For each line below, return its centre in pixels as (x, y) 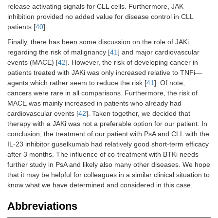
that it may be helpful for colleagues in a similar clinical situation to (109, 175)
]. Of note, (170, 83)
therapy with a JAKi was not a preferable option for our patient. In (107, 124)
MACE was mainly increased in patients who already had (94, 103)
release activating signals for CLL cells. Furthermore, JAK (95, 7)
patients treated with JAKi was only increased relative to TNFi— (105, 73)
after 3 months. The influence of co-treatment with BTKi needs (103, 154)
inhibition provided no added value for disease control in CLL (100, 17)
